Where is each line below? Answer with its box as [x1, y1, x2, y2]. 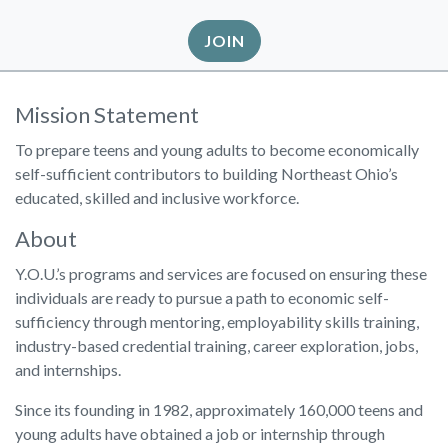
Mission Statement [15, 101, 199, 128]
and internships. [15, 360, 121, 379]
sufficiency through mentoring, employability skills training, [15, 312, 419, 331]
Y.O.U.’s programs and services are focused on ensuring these [15, 264, 427, 283]
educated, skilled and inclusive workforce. [15, 188, 299, 207]
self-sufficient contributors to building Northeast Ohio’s [15, 164, 398, 183]
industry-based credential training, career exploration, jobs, [15, 336, 418, 355]
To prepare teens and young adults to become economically [15, 140, 419, 159]
